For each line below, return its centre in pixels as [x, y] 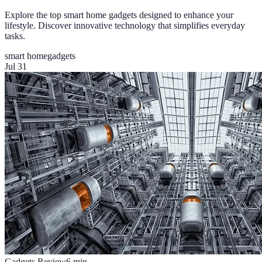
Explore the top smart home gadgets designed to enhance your [119, 15]
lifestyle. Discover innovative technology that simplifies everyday [125, 26]
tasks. [15, 36]
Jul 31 [16, 67]
